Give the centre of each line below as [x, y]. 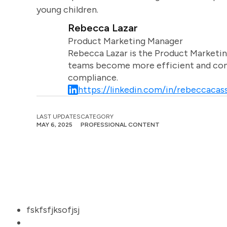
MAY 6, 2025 [54, 125]
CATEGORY [97, 117]
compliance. [93, 78]
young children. [67, 10]
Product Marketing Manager [125, 41]
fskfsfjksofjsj [53, 210]
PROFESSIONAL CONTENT [120, 125]
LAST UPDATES [59, 117]
